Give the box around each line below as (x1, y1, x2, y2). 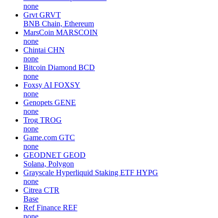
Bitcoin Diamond (23, 63, 76, 72)
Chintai (23, 45, 46, 54)
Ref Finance (23, 203, 61, 212)
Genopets (23, 98, 53, 107)
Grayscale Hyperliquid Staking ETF (23, 168, 134, 177)
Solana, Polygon (23, 159, 74, 168)
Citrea (23, 185, 42, 194)
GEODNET (23, 150, 61, 159)
